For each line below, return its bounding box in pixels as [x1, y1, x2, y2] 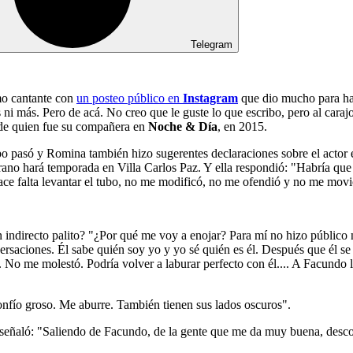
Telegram [191, 38, 232, 50]
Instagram [183, 91, 238, 105]
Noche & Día [148, 119, 217, 133]
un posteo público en [76, 91, 183, 105]
